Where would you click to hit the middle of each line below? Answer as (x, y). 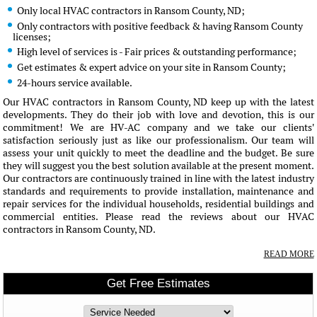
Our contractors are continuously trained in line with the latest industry (158, 178)
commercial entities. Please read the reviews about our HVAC (158, 217)
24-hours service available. (74, 83)
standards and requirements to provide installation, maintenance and (158, 191)
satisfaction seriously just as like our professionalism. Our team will (158, 140)
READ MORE (289, 254)
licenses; (32, 37)
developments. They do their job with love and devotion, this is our (158, 115)
